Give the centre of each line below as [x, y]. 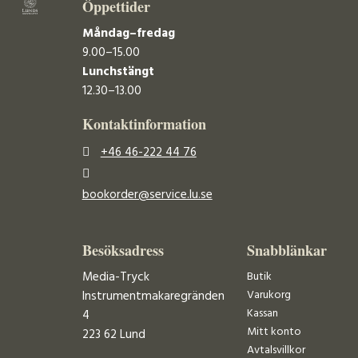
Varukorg [268, 296]
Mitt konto [274, 332]
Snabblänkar [286, 251]
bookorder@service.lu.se [147, 195]
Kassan [262, 314]
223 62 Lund [113, 335]
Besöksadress [123, 251]
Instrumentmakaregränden [153, 297]
